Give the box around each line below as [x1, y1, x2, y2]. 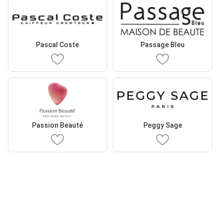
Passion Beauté [32, 121, 83, 129]
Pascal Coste [36, 41, 79, 49]
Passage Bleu [140, 41, 185, 49]
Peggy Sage [143, 121, 182, 129]
